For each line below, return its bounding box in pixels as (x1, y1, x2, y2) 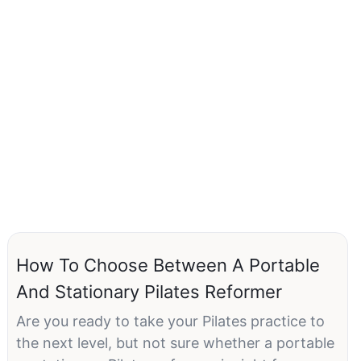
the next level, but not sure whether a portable (16, 334, 334, 352)
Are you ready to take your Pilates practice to (16, 313, 325, 330)
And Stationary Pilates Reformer (16, 280, 282, 302)
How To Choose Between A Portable (16, 254, 320, 276)
